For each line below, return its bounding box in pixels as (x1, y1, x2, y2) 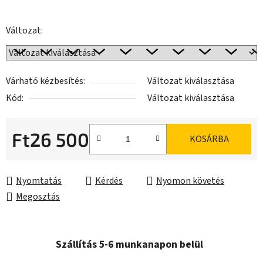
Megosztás (16, 190, 60, 204)
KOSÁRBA (189, 133, 229, 146)
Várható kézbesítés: (6, 75, 85, 88)
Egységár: (11, 151, 50, 164)
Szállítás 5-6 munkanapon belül (56, 237, 203, 252)
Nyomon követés (156, 174, 224, 188)
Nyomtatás (16, 174, 62, 188)
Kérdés (95, 174, 123, 188)
